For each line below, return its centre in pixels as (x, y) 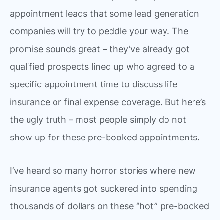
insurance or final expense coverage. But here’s (108, 102)
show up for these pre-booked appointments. (105, 137)
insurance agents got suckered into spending (104, 188)
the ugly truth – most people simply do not (98, 120)
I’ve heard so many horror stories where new (103, 170)
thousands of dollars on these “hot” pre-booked (110, 206)
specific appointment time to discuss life (94, 84)
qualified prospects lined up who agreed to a (102, 67)
